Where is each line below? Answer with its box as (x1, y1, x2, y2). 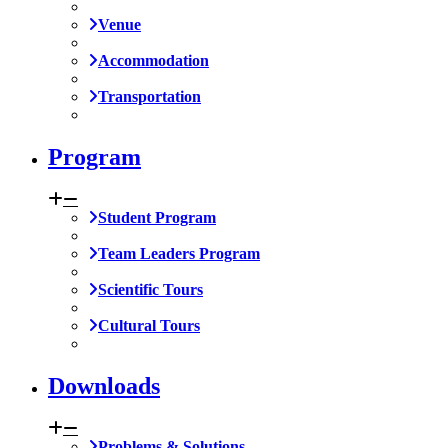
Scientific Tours (98, 281, 203, 299)
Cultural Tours (98, 317, 200, 335)
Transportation (98, 88, 201, 106)
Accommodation (98, 52, 209, 70)
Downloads (48, 373, 160, 400)
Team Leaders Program (98, 245, 260, 263)
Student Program (98, 209, 216, 227)
